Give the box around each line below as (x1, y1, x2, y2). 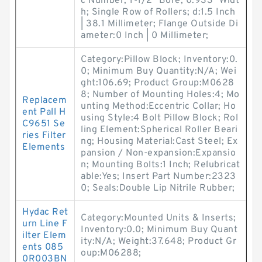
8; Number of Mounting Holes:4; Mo (81, 89, 240, 101)
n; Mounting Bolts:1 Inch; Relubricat (81, 159, 240, 171)
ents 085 (22, 242, 63, 253)
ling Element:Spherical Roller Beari (81, 124, 238, 136)
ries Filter (22, 130, 66, 142)
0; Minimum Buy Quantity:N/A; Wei (81, 65, 236, 77)
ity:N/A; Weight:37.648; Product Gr (81, 236, 236, 247)
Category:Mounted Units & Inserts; (81, 212, 236, 224)
